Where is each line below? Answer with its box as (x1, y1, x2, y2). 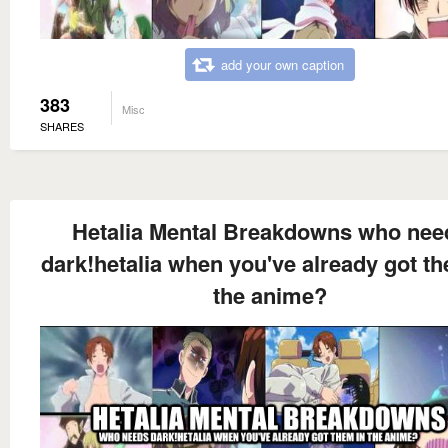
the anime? (213, 279, 327, 312)
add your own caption (221, 55, 344, 75)
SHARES (40, 118, 84, 135)
